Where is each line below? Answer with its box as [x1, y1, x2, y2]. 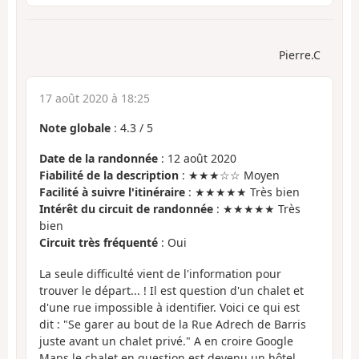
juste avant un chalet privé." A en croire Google [39, 333, 293, 349]
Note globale [39, 119, 111, 135]
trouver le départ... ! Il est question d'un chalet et [39, 282, 304, 298]
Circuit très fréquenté [39, 235, 158, 251]
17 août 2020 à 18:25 [39, 90, 150, 106]
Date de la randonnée [39, 151, 158, 167]
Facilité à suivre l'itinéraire [39, 184, 185, 200]
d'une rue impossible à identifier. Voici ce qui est [39, 299, 300, 315]
